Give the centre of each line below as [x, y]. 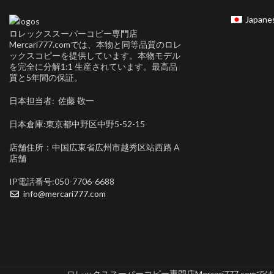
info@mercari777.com [64, 193]
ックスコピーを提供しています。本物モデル [95, 55]
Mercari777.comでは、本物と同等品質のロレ [95, 44]
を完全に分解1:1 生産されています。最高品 [93, 66]
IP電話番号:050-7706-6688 [62, 181]
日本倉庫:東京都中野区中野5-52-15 [77, 124]
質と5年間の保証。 [46, 77]
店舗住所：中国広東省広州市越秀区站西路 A [94, 147]
